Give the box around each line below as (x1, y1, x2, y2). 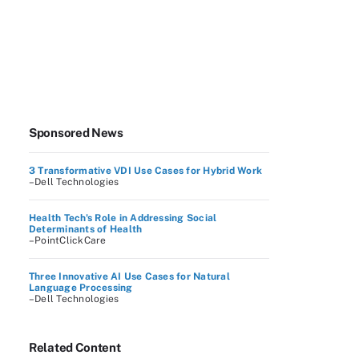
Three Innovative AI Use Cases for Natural (29, 271, 230, 282)
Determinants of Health (29, 224, 143, 235)
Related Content (29, 341, 121, 354)
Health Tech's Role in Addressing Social (29, 212, 217, 224)
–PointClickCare (29, 235, 107, 246)
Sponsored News (29, 126, 123, 139)
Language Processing (29, 282, 133, 293)
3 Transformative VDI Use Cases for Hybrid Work (29, 165, 263, 176)
